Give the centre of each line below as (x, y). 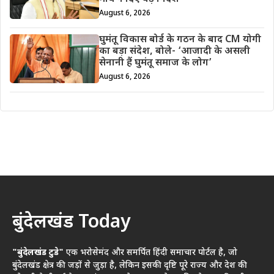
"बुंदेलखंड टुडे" (38, 253)
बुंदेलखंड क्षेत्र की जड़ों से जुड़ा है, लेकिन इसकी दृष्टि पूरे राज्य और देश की (130, 265)
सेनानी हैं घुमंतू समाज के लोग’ (155, 64)
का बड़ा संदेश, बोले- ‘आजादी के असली (174, 52)
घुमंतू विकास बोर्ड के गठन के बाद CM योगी (180, 40)
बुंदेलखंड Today (71, 223)
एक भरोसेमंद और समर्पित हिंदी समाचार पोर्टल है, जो (150, 253)
